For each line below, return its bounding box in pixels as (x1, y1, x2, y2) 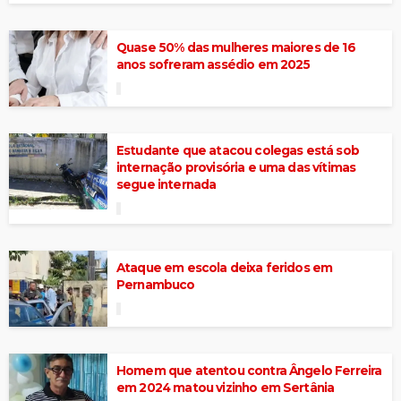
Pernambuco (116, 277, 195, 292)
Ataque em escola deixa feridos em (116, 260, 333, 275)
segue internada (116, 176, 217, 192)
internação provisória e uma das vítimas (116, 159, 356, 175)
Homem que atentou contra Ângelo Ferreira (116, 363, 382, 378)
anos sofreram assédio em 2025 (116, 56, 311, 72)
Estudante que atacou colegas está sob (116, 142, 359, 158)
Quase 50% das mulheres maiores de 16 (116, 39, 355, 55)
